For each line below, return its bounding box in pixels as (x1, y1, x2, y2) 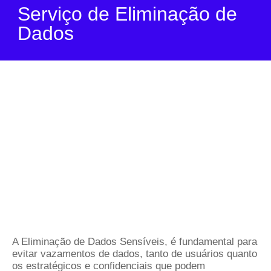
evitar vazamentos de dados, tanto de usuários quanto (12, 247, 257, 260)
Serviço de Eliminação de (18, 2, 237, 25)
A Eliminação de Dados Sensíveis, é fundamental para (12, 235, 257, 247)
